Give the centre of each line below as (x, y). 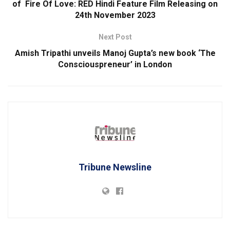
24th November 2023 (115, 15)
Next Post (115, 37)
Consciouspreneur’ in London (115, 64)
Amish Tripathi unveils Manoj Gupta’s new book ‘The (115, 53)
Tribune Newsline (115, 167)
